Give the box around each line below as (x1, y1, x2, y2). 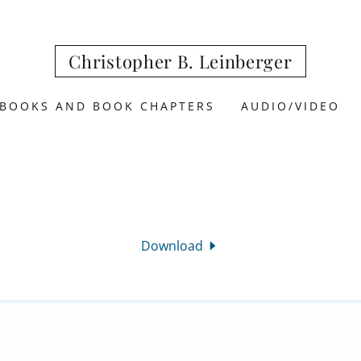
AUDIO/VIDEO (240, 98, 340, 114)
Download (141, 237, 204, 255)
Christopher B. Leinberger (68, 49, 293, 73)
